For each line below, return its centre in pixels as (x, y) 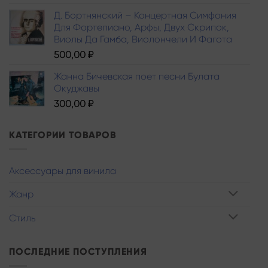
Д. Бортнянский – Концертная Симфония (145, 15)
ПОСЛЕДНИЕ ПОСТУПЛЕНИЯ (78, 251)
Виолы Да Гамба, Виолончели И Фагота (143, 39)
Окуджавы (77, 88)
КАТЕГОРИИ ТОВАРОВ (63, 135)
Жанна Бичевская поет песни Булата (137, 76)
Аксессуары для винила (63, 171)
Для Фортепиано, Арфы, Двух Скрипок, (141, 27)
